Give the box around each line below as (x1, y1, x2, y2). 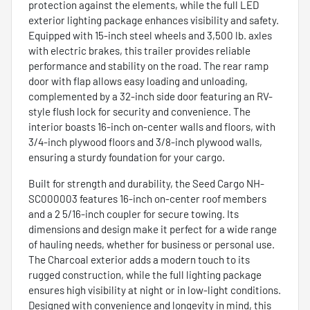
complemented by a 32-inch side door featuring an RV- (28, 89, 273, 102)
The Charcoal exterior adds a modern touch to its (28, 253, 250, 266)
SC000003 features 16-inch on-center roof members (28, 192, 266, 205)
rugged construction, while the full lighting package (28, 268, 262, 281)
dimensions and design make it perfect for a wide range (28, 222, 277, 235)
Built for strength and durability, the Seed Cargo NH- (28, 176, 264, 190)
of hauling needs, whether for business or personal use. (28, 237, 275, 250)
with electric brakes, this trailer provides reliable (28, 44, 250, 57)
